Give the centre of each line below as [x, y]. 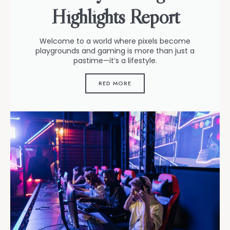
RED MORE [115, 83]
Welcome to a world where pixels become [115, 41]
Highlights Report [115, 16]
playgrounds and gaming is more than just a [115, 51]
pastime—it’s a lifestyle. [115, 60]
